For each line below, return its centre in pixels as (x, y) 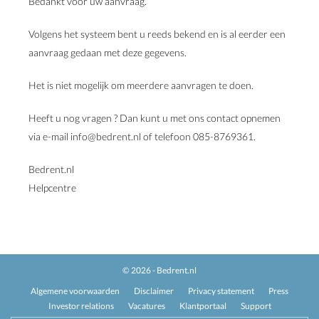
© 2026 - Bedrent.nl (159, 270)
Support (256, 306)
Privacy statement (221, 291)
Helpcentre (52, 188)
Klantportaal (203, 306)
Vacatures (146, 306)
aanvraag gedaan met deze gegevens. (108, 52)
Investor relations (81, 306)
